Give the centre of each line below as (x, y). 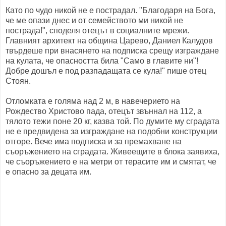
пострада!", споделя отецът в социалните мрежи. (97, 30)
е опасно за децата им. (48, 172)
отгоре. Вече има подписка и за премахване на (94, 141)
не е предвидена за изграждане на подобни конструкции (111, 131)
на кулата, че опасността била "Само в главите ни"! (102, 61)
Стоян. (18, 81)
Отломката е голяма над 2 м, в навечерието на (93, 101)
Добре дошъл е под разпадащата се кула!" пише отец (106, 71)
